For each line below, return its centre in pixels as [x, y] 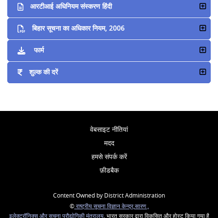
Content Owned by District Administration [109, 196]
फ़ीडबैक [109, 170]
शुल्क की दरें [44, 72]
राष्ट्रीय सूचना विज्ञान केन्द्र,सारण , [111, 206]
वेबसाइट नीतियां [109, 129]
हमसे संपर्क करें [109, 157]
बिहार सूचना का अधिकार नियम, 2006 [79, 28]
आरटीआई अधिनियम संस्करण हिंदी [71, 7]
